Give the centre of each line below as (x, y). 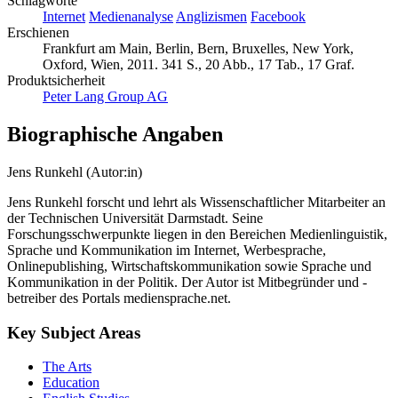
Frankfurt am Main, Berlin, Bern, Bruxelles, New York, (198, 49)
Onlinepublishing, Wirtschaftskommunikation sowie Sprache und (189, 266)
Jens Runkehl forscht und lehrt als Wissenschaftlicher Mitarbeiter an (196, 202)
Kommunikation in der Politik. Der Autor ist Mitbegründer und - (187, 282)
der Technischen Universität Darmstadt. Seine (135, 218)
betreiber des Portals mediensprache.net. (119, 298)
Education (71, 383)
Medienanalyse (131, 17)
